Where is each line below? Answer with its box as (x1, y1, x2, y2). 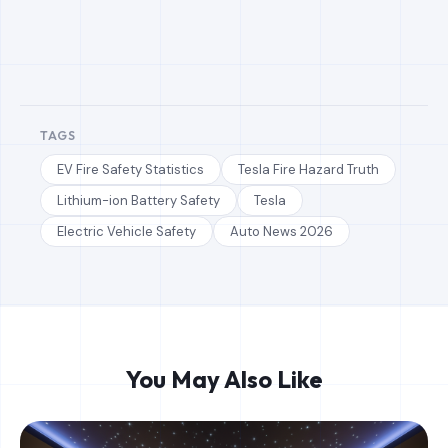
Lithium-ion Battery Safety (57, 192, 220, 209)
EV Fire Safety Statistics (57, 161, 204, 178)
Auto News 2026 (230, 223, 333, 240)
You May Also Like (125, 364, 323, 394)
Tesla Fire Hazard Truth (238, 161, 379, 178)
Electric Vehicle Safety (57, 223, 196, 240)
